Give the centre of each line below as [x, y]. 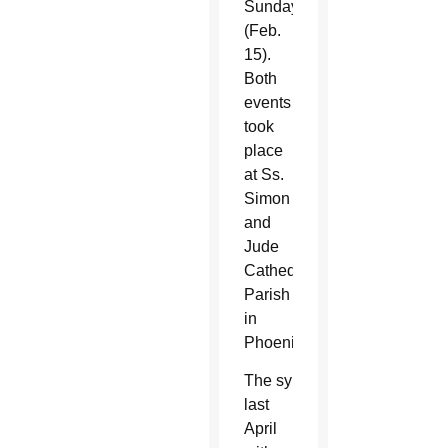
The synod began [305, 380]
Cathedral [278, 270]
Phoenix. [275, 342]
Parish [266, 294]
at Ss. [263, 174]
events [267, 102]
